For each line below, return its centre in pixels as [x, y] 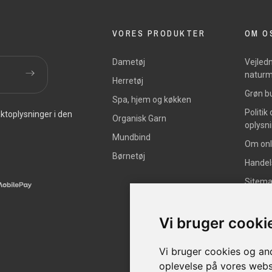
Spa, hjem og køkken [151, 99]
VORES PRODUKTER [159, 33]
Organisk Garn [139, 118]
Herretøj [127, 80]
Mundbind [131, 137]
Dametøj [128, 62]
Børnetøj [128, 156]
